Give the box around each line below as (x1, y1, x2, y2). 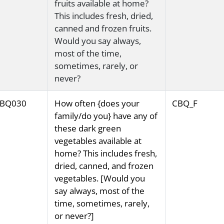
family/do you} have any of (54, 110, 157, 122)
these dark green (54, 122, 121, 134)
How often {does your (54, 97, 139, 109)
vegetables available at (54, 135, 141, 147)
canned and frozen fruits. (54, 22, 151, 34)
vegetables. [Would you (54, 172, 145, 184)
